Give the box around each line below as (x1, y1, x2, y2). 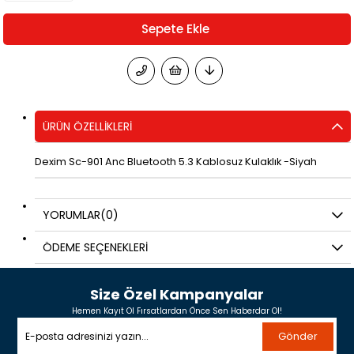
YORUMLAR (43, 206, 101, 223)
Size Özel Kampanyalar (90, 284, 264, 304)
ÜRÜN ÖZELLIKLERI (43, 118, 133, 134)
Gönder (277, 328, 318, 344)
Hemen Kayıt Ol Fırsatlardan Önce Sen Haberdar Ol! (72, 304, 282, 317)
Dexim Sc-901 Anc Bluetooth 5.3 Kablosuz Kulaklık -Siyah (35, 154, 318, 168)
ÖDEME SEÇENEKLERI (43, 239, 149, 255)
